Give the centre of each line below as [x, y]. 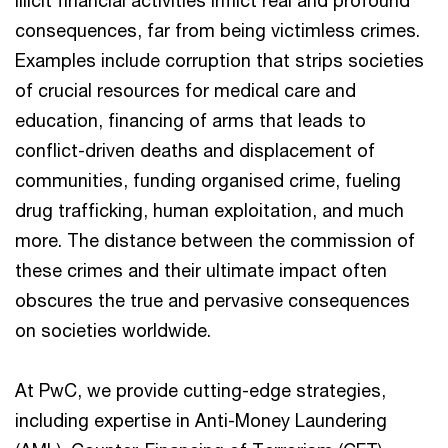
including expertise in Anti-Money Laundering [201, 420]
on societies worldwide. [113, 330]
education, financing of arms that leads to [190, 120]
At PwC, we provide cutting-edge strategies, [200, 390]
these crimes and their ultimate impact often [201, 270]
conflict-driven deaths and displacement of [195, 150]
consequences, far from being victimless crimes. [217, 30]
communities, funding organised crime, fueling [208, 180]
